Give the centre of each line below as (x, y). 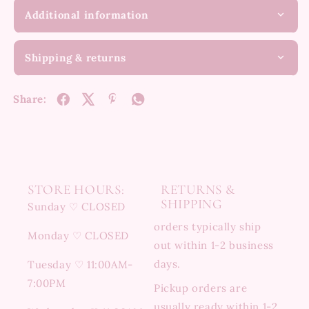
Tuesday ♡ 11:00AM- (80, 265)
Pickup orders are (201, 288)
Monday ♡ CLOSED (78, 236)
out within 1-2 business (214, 245)
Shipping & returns (76, 57)
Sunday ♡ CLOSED (77, 207)
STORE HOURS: (76, 190)
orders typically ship (208, 227)
